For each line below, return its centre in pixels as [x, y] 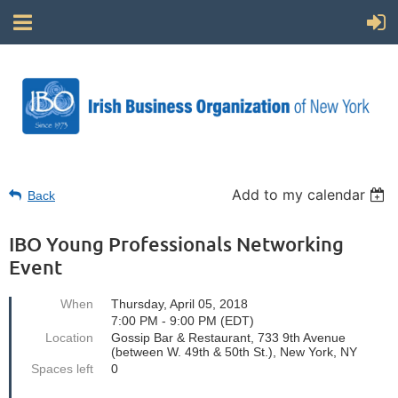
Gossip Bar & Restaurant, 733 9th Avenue [228, 337]
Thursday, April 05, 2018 [179, 303]
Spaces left [62, 368]
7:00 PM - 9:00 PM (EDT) [183, 320]
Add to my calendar [299, 194]
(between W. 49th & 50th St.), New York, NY [234, 351]
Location [69, 337]
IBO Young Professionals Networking [176, 243]
